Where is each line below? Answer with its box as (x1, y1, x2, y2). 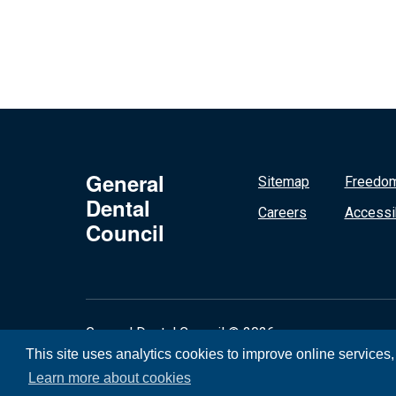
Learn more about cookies (27, 369, 191, 385)
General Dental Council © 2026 (86, 324, 275, 341)
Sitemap (258, 173, 309, 190)
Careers (258, 204, 307, 221)
